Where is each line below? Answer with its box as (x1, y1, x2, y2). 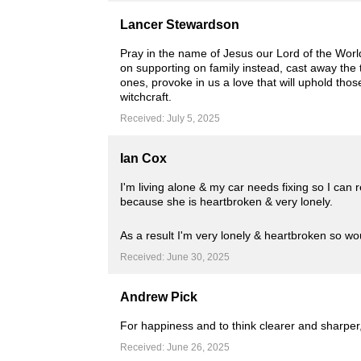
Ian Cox (120, 151, 168, 165)
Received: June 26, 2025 (120, 342, 230, 353)
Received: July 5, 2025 (120, 113, 221, 124)
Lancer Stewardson (120, 18, 240, 31)
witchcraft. (120, 90, 172, 103)
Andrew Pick (120, 290, 198, 304)
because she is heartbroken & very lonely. (120, 195, 334, 208)
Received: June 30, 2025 (120, 251, 230, 263)
